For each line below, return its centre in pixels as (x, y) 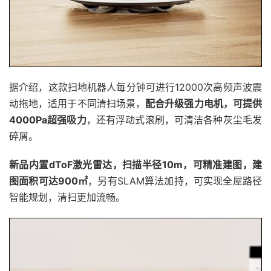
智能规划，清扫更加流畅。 (67, 197)
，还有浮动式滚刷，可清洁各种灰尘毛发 (174, 119)
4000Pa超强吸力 (48, 119)
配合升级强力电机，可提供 (204, 103)
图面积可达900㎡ (49, 181)
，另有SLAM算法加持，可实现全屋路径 (175, 181)
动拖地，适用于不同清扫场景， (77, 103)
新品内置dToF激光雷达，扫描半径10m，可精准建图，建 (135, 164)
